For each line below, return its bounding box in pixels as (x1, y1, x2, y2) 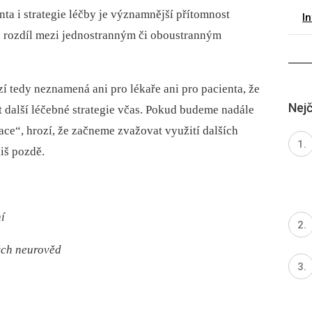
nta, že (228, 82, 260, 96)
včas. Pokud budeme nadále (115, 103, 254, 117)
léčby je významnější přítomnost (66, 8, 230, 22)
